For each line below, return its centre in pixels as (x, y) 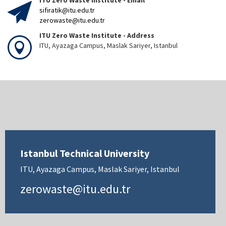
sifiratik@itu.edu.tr (67, 10)
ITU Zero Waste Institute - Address (98, 35)
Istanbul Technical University (85, 153)
